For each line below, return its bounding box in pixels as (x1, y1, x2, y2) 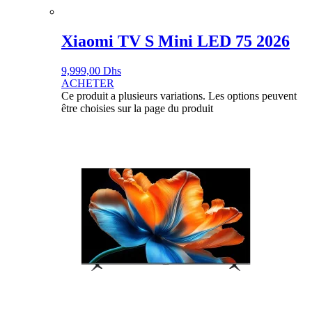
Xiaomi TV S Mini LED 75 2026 (61, 31, 290, 50)
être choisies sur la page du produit (61, 102, 213, 114)
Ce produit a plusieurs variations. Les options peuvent (61, 89, 297, 102)
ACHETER (61, 77, 114, 89)
